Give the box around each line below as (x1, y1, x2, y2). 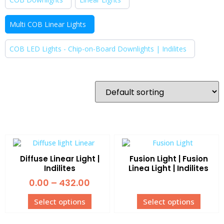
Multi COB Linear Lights (9, 19, 86, 29)
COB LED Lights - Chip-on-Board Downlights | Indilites (9, 44, 186, 53)
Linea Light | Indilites (128, 162, 208, 173)
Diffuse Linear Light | (19, 153, 99, 164)
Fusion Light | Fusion (129, 153, 208, 164)
